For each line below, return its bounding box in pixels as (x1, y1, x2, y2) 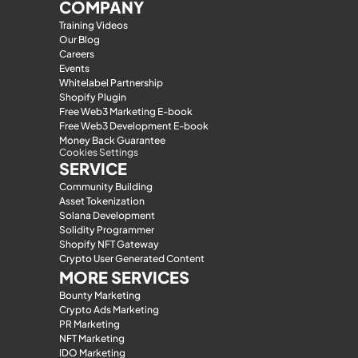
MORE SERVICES (59, 267, 189, 287)
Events (59, 62, 89, 74)
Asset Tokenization (59, 195, 145, 207)
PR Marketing (59, 318, 120, 330)
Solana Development (59, 209, 155, 221)
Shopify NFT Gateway (59, 238, 159, 250)
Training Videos (59, 19, 128, 31)
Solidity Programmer (59, 224, 154, 236)
